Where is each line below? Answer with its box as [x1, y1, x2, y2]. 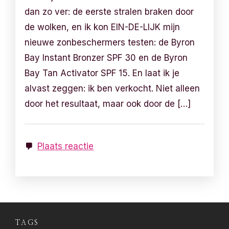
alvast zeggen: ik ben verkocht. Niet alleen [25, 83, 200, 94]
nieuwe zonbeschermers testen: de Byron [25, 37, 195, 48]
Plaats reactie [37, 141, 94, 152]
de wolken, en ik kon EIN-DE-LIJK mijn [25, 22, 180, 33]
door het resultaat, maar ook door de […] [25, 99, 191, 109]
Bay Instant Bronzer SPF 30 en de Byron [25, 53, 188, 63]
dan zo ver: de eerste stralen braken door [25, 7, 194, 17]
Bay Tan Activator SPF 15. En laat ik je [25, 68, 180, 79]
